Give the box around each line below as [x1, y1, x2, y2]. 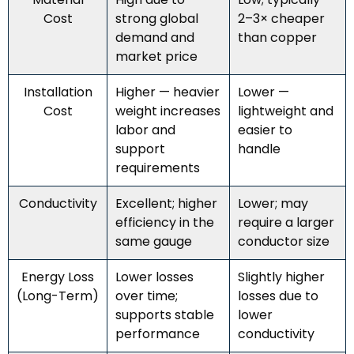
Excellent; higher [115, 194, 217, 213]
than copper [238, 28, 317, 47]
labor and [115, 120, 175, 139]
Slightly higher [238, 267, 325, 286]
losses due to [238, 286, 318, 305]
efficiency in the [115, 213, 214, 232]
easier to [238, 120, 292, 139]
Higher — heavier [115, 82, 220, 101]
